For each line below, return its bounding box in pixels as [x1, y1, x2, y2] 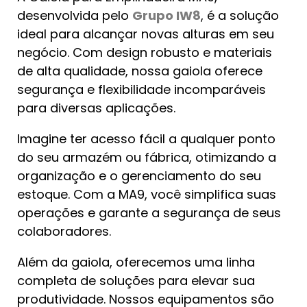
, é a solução [201, 7, 279, 24]
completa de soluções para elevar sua [17, 272, 255, 289]
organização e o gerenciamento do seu [17, 167, 261, 184]
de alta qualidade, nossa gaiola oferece [17, 62, 262, 79]
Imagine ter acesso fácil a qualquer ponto [17, 130, 275, 147]
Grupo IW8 [132, 7, 201, 24]
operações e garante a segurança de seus [17, 204, 281, 221]
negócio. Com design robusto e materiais [17, 44, 272, 61]
